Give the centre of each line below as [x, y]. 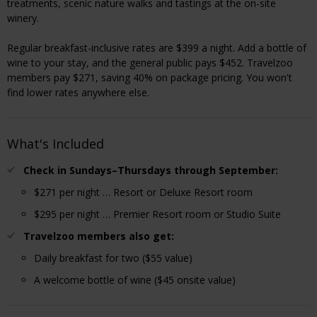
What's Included [56, 143]
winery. [23, 18]
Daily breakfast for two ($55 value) [113, 258]
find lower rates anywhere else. [78, 92]
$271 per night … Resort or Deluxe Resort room [143, 192]
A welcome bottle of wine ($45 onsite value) [135, 279]
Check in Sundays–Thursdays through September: [151, 170]
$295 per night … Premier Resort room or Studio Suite [157, 214]
